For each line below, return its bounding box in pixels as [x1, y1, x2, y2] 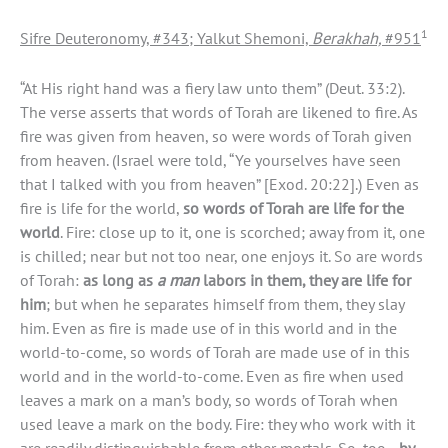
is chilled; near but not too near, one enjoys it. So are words [20, 244, 423, 267]
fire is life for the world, [20, 196, 183, 219]
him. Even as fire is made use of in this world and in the [20, 316, 397, 339]
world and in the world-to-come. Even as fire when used [20, 364, 404, 387]
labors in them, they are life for [199, 268, 411, 291]
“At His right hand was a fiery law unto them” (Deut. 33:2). [20, 76, 404, 99]
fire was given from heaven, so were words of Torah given [20, 124, 412, 147]
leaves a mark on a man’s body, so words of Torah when [20, 388, 398, 411]
